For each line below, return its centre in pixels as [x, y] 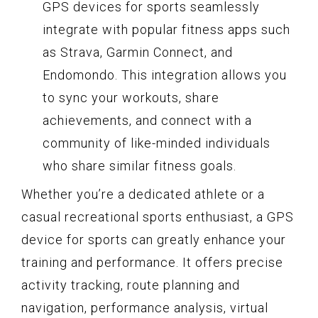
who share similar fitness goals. [139, 165]
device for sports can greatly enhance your [154, 239]
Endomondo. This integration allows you [165, 75]
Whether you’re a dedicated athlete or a [143, 194]
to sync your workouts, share [131, 97]
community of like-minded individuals [157, 143]
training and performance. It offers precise [152, 262]
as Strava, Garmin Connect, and [138, 52]
